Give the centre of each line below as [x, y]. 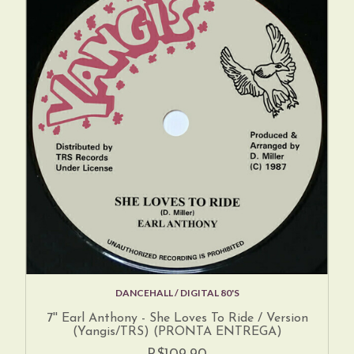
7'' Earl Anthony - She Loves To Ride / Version [177, 318]
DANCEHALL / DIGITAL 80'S [177, 292]
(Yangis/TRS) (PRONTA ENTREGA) [177, 331]
